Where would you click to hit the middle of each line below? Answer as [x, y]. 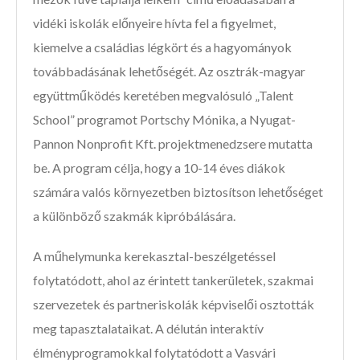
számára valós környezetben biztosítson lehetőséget [178, 192]
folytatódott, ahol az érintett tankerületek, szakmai [173, 280]
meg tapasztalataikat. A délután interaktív [148, 329]
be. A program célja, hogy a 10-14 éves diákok [159, 168]
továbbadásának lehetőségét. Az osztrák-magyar [169, 72]
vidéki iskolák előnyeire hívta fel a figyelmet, [154, 23]
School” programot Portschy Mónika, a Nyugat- [164, 120]
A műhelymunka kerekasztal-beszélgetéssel [154, 256]
